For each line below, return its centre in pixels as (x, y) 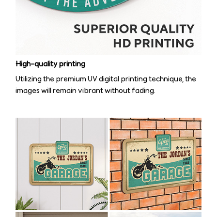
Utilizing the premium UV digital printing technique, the (106, 78)
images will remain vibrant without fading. (85, 90)
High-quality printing (50, 64)
